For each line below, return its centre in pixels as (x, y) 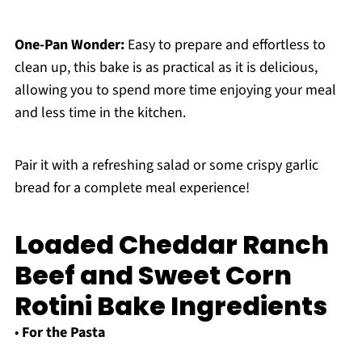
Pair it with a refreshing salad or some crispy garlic (166, 166)
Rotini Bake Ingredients (170, 306)
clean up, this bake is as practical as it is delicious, (166, 68)
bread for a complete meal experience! (132, 188)
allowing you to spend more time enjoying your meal (175, 90)
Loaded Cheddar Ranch (171, 245)
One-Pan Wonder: (69, 45)
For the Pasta (63, 333)
